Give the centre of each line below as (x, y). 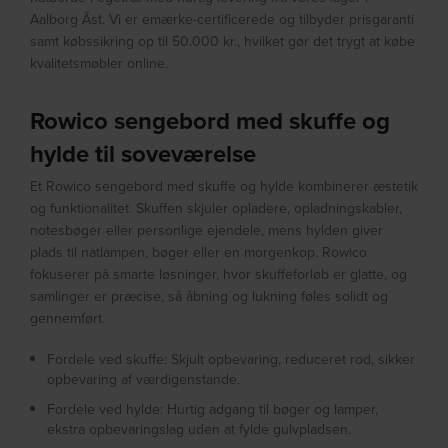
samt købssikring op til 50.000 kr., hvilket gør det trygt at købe (223, 41)
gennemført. (68, 318)
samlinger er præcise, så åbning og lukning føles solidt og (209, 296)
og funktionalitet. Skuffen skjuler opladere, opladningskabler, (216, 208)
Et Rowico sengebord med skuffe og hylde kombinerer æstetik (224, 186)
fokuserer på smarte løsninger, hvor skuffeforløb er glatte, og (219, 274)
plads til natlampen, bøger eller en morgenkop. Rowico (199, 252)
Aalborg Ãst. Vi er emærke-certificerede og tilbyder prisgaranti (222, 19)
